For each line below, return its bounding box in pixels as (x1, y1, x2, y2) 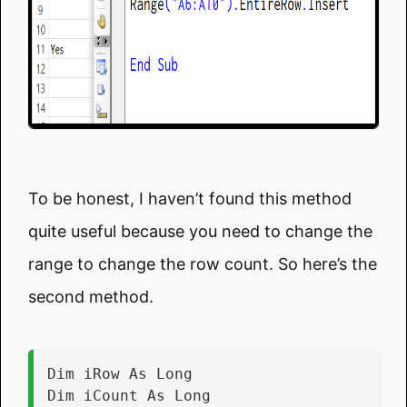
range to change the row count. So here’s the (28, 253, 377, 273)
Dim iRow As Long (47, 364, 193, 382)
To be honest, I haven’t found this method (28, 188, 352, 208)
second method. (28, 286, 154, 306)
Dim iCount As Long (47, 386, 211, 404)
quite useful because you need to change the (28, 221, 372, 241)
